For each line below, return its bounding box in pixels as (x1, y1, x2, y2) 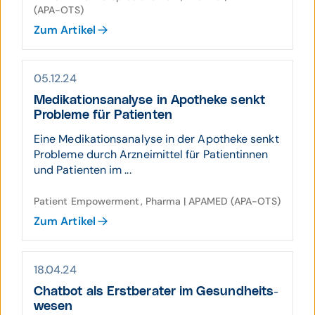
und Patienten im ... (34, 162, 131, 177)
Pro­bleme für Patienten (34, 109, 172, 122)
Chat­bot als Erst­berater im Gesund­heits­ (34, 285, 279, 298)
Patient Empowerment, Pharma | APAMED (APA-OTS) (34, 195, 281, 207)
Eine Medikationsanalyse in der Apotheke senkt (34, 131, 279, 146)
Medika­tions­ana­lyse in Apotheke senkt (34, 94, 265, 107)
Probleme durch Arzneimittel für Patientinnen (34, 147, 269, 162)
